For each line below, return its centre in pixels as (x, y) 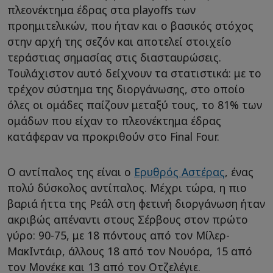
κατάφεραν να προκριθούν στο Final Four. (113, 137)
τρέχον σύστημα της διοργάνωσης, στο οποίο (126, 89)
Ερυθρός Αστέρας (179, 172)
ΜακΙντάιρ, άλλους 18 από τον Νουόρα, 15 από (130, 251)
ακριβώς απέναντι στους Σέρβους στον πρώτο (128, 220)
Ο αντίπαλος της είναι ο (71, 172)
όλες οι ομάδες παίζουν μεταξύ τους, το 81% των (135, 105)
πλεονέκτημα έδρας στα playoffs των (101, 10)
